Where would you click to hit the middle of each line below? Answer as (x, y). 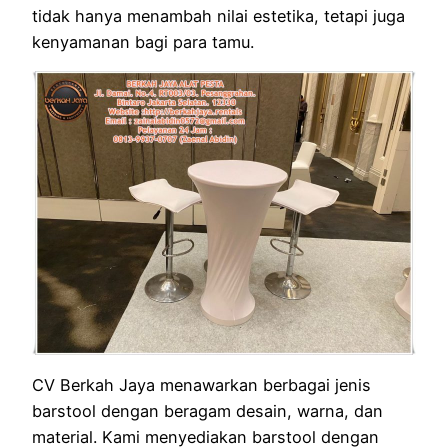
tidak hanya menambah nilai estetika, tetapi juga (218, 15)
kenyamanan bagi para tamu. (143, 41)
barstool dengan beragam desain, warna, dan (207, 410)
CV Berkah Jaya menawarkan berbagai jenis (201, 384)
